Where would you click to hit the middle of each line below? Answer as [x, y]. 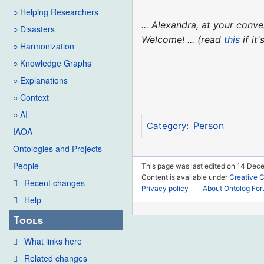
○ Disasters [34, 29]
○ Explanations [40, 80]
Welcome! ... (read [183, 39]
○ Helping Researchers [56, 12]
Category [166, 126]
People [26, 166]
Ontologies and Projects [57, 149]
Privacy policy [165, 188]
